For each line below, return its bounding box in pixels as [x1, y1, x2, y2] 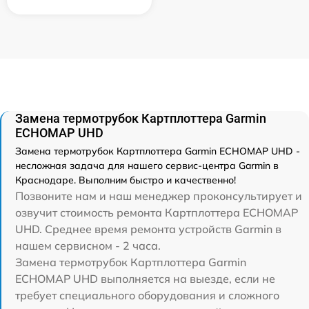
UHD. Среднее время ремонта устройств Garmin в [15, 222, 281, 236]
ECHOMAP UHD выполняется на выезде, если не [15, 272, 275, 286]
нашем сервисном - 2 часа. [15, 239, 161, 252]
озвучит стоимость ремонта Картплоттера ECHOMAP [15, 206, 298, 219]
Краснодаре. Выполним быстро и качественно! [15, 174, 236, 186]
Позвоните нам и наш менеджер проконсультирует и [15, 189, 302, 203]
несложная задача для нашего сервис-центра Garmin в [15, 159, 279, 172]
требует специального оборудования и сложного [15, 288, 279, 302]
